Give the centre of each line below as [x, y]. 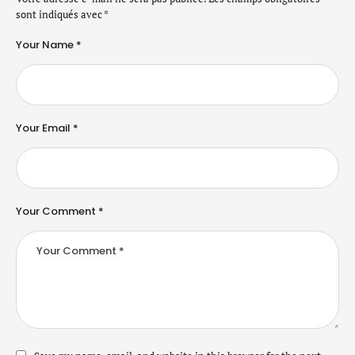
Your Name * [49, 44]
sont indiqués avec [60, 14]
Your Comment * [60, 211]
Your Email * [47, 128]
